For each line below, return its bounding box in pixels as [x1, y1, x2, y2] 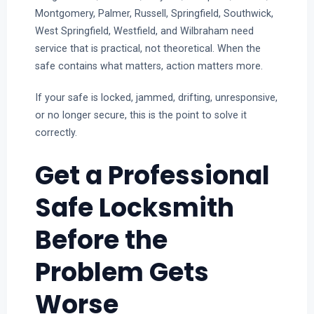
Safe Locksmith [34, 189, 234, 226]
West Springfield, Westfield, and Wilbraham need [34, 25, 254, 37]
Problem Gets [34, 254, 209, 290]
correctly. [34, 126, 77, 138]
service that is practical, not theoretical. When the [34, 43, 261, 55]
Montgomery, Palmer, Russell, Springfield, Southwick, [34, 8, 273, 20]
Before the [34, 221, 168, 258]
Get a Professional [34, 157, 270, 193]
